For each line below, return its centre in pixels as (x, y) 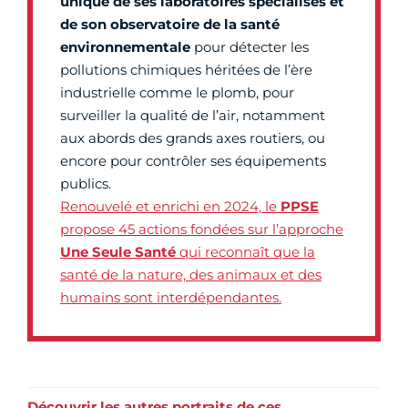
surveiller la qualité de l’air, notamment (193, 115)
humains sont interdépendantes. (171, 297)
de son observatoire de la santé (170, 24)
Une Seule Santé (120, 251)
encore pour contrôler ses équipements (193, 160)
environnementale (127, 46)
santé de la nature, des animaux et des (191, 274)
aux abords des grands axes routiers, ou (193, 138)
